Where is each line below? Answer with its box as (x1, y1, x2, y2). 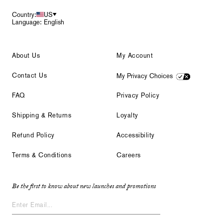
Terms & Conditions (12, 151, 72, 159)
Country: (12, 10, 36, 18)
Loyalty (116, 111, 138, 119)
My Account (116, 51, 153, 59)
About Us (12, 51, 40, 59)
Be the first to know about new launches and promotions (12, 181, 156, 193)
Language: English (12, 18, 64, 26)
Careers (116, 151, 141, 159)
